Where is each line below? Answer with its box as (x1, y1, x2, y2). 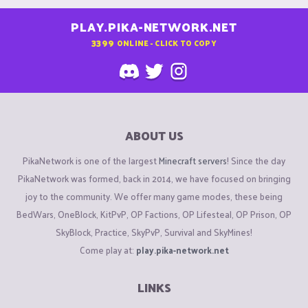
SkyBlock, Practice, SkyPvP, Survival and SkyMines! (56, 223, 252, 240)
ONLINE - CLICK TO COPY (116, 35, 217, 49)
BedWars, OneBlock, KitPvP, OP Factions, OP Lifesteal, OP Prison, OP (16, 206, 291, 222)
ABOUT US (124, 125, 184, 146)
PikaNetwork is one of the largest (23, 152, 159, 168)
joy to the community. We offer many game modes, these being (25, 188, 283, 204)
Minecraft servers (159, 152, 227, 168)
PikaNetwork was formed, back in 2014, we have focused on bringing (17, 170, 291, 186)
